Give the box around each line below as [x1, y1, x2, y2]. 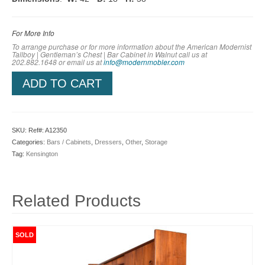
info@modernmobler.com [104, 57, 185, 67]
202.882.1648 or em [12, 57, 77, 67]
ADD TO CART [22, 77, 102, 90]
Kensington [26, 150, 58, 157]
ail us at [77, 57, 102, 67]
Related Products [12, 192, 141, 210]
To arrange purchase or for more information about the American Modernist [12, 41, 251, 51]
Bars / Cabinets [47, 138, 91, 146]
